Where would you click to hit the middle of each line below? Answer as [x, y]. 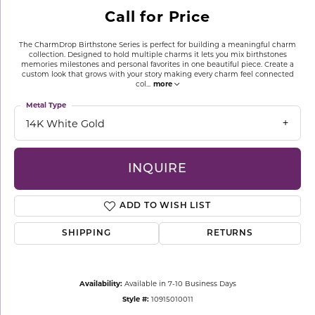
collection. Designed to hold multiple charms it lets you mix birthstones [157, 54]
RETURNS [230, 234]
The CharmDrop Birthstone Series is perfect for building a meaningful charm [157, 44]
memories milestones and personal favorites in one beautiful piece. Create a [157, 64]
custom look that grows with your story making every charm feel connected [157, 74]
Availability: [101, 284]
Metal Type [46, 105]
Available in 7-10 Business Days [180, 284]
